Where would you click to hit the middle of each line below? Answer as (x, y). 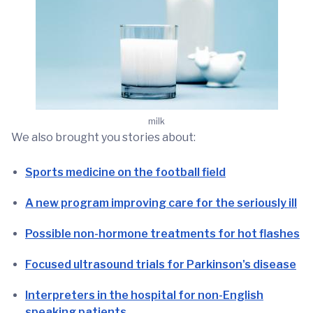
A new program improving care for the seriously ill (161, 203)
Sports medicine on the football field (125, 172)
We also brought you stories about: (103, 137)
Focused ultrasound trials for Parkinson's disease (161, 264)
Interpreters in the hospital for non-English (144, 295)
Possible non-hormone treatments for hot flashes (162, 234)
